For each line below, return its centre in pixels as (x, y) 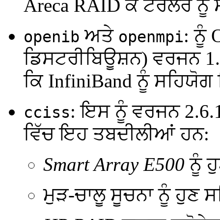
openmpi (151, 37)
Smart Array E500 (114, 164)
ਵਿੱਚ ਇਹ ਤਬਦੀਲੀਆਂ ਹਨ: (116, 134)
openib (52, 37)
